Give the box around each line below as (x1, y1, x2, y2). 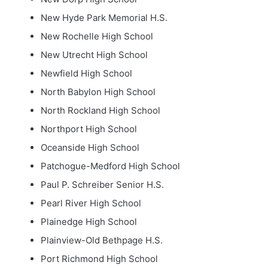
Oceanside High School (40, 142, 139, 153)
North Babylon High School (40, 86, 156, 98)
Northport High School (40, 123, 137, 135)
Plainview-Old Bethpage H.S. (40, 234, 163, 246)
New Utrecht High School (40, 49, 148, 60)
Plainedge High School (40, 216, 137, 227)
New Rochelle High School (40, 31, 153, 42)
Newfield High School (40, 68, 132, 79)
